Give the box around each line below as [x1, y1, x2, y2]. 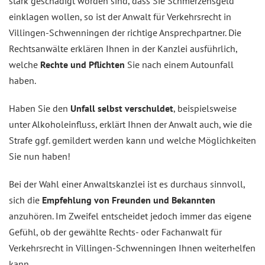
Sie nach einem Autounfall [125, 58, 234, 70]
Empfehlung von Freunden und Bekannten [42, 193, 215, 206]
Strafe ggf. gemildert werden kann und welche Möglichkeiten [9, 134, 256, 146]
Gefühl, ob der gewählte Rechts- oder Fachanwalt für [9, 225, 222, 238]
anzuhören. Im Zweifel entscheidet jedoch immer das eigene [9, 209, 251, 222]
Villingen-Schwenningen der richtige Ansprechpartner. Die [9, 26, 241, 38]
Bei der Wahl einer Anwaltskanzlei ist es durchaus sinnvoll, [9, 177, 245, 190]
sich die [9, 193, 42, 206]
